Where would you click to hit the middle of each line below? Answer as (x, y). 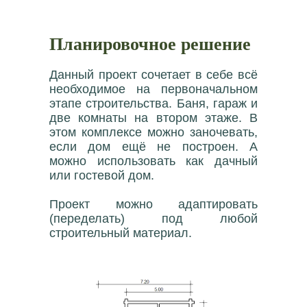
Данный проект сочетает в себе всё (153, 75)
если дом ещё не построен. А (153, 147)
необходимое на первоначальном (153, 89)
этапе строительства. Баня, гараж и (153, 104)
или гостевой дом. (102, 176)
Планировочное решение (150, 44)
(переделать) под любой (153, 219)
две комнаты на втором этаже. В (153, 118)
